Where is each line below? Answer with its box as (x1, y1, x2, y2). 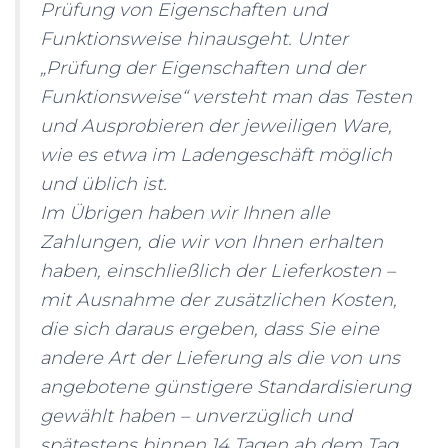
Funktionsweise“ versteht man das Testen (40, 86, 412, 108)
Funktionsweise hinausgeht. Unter (40, 28, 348, 50)
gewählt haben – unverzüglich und (40, 405, 352, 427)
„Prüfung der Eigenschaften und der (40, 57, 365, 79)
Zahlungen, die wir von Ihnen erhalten (40, 231, 383, 253)
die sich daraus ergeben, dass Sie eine (40, 318, 379, 340)
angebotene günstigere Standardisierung (40, 376, 411, 398)
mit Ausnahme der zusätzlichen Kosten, (40, 289, 397, 311)
